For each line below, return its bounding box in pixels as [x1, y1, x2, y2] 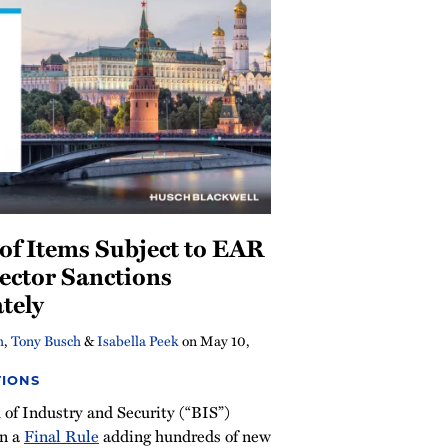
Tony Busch [11, 329, 81, 351]
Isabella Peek [97, 329, 179, 351]
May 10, [200, 329, 250, 351]
